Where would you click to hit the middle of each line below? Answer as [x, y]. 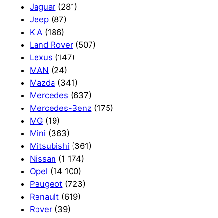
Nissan [43, 158]
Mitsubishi [50, 146]
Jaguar [43, 7]
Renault [45, 196]
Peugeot [46, 184]
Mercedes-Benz [61, 108]
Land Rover [52, 45]
